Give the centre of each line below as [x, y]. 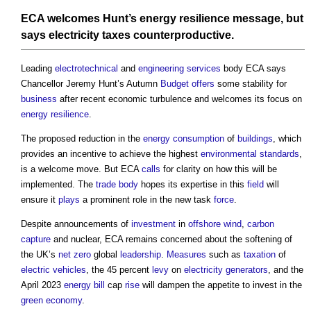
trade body [117, 185]
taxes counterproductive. [167, 35]
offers [203, 84]
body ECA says [253, 69]
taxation [260, 255]
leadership [141, 255]
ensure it [40, 200]
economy [64, 301]
